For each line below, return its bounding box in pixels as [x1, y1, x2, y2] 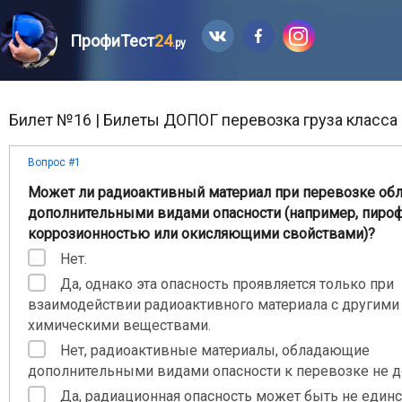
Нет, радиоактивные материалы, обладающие [60, 342, 370, 359]
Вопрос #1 [28, 156, 81, 169]
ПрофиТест [70, 31, 154, 50]
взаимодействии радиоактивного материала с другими [28, 296, 399, 313]
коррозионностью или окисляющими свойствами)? [28, 225, 375, 242]
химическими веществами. [28, 317, 211, 334]
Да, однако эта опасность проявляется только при [60, 275, 394, 293]
